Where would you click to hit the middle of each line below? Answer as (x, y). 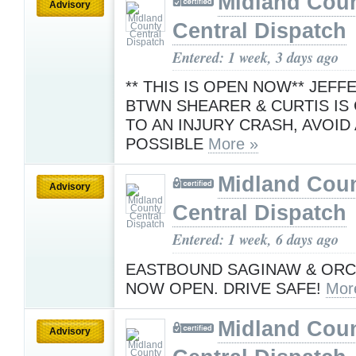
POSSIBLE (167, 144)
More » (233, 144)
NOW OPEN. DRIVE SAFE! (226, 288)
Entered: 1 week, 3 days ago (255, 57)
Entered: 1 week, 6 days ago (255, 240)
